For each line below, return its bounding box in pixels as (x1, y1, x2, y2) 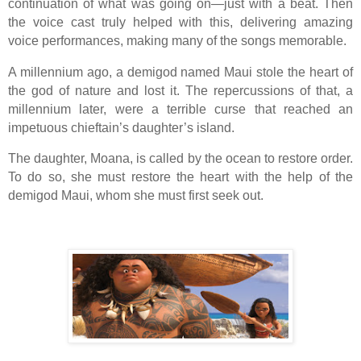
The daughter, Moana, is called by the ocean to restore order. (8, 151, 353, 166)
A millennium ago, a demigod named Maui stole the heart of (8, 64, 353, 79)
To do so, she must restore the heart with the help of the (8, 170, 353, 185)
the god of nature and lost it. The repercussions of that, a (8, 83, 353, 98)
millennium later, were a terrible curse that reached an (8, 102, 353, 116)
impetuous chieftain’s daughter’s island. (8, 120, 234, 135)
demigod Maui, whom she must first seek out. (8, 189, 263, 203)
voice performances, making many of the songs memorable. (8, 33, 346, 48)
